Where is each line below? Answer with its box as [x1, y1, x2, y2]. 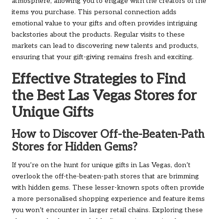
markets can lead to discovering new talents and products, [12, 42, 198, 50]
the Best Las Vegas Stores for [12, 88, 197, 105]
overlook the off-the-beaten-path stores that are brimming [12, 173, 199, 181]
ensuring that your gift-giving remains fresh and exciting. [12, 53, 194, 62]
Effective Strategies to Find [12, 71, 186, 88]
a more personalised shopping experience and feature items [12, 195, 205, 203]
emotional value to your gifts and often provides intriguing [12, 20, 197, 28]
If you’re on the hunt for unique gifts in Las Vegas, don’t [12, 161, 191, 170]
